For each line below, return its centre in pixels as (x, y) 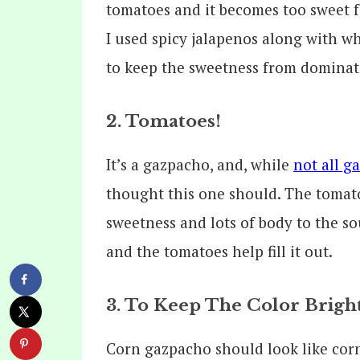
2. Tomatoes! (164, 121)
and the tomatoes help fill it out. (219, 251)
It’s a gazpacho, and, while (200, 164)
